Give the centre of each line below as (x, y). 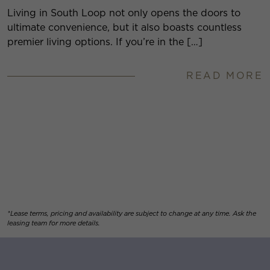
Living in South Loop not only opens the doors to (124, 13)
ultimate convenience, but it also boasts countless (124, 28)
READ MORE (224, 76)
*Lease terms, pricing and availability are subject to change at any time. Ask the (132, 214)
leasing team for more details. (54, 223)
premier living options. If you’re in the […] (105, 42)
